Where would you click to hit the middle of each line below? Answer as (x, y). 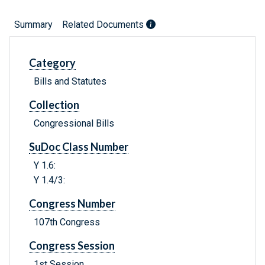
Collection (54, 105)
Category (52, 63)
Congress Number (72, 204)
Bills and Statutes (70, 82)
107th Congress (67, 222)
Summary (33, 25)
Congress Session (72, 246)
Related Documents (104, 25)
